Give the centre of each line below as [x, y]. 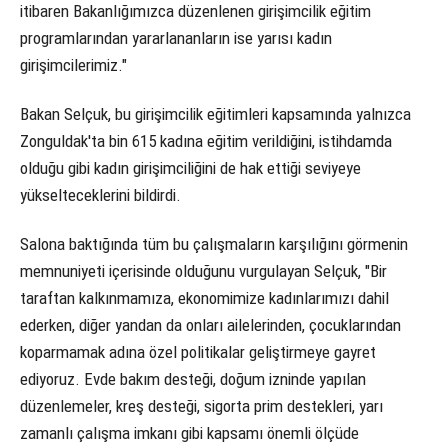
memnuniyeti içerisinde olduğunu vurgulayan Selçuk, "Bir [203, 271]
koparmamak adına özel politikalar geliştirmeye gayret [198, 352]
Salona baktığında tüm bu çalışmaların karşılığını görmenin [214, 244]
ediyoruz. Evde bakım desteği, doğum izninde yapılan [193, 379]
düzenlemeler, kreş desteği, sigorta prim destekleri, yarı [201, 406]
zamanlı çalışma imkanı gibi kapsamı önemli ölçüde [189, 433]
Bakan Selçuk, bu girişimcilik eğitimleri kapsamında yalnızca [215, 113]
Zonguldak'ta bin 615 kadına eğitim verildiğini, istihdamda [206, 140]
